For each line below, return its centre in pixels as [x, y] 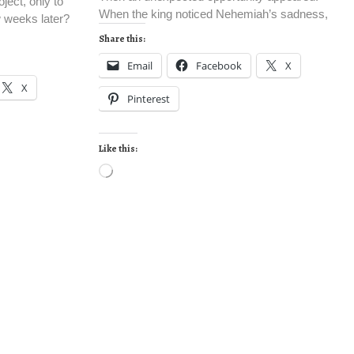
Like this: [118, 148]
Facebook [218, 65]
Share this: [122, 38]
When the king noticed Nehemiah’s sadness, [213, 13]
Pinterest [148, 98]
